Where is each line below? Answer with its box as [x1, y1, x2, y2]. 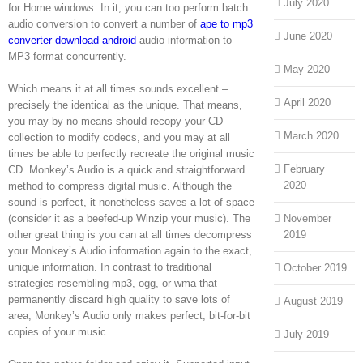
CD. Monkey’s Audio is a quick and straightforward [8, 163, 245, 176]
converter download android [8, 33, 136, 46]
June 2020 [283, 30, 332, 43]
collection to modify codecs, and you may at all [8, 130, 230, 143]
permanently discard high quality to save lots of [8, 293, 230, 305]
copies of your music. [8, 325, 109, 338]
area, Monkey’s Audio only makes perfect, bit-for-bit [8, 309, 250, 322]
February [283, 163, 325, 176]
